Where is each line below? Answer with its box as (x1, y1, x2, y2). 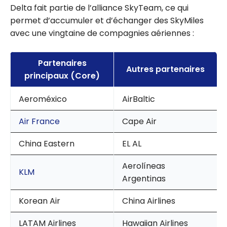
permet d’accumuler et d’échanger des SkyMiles (10, 15, 204, 27)
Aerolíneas (122, 160, 165, 172)
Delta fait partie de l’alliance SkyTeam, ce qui (10, 2, 188, 14)
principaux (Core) (24, 70, 100, 82)
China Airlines (122, 195, 175, 207)
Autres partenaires (126, 63, 205, 75)
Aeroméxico (19, 93, 67, 105)
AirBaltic (122, 93, 155, 105)
